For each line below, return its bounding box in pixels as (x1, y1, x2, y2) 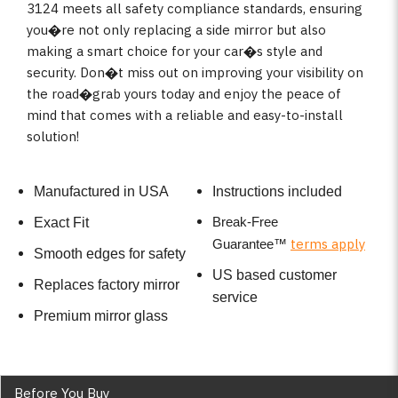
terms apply (291, 235, 365, 253)
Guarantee (212, 236, 274, 252)
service (212, 290, 258, 306)
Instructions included (212, 184, 342, 200)
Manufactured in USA (33, 184, 169, 200)
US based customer (212, 267, 337, 283)
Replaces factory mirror (33, 277, 179, 293)
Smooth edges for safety (33, 246, 186, 262)
